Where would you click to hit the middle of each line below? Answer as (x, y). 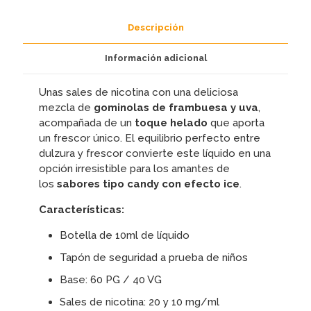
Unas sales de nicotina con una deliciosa (139, 92)
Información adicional (155, 58)
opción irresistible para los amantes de (135, 169)
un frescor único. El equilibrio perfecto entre (150, 138)
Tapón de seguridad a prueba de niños (154, 258)
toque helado (171, 123)
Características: (82, 210)
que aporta (236, 123)
